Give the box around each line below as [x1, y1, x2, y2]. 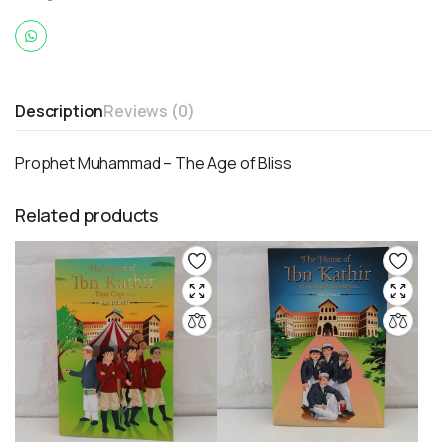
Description [15, 99, 104, 122]
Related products [15, 202, 159, 227]
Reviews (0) [103, 99, 195, 122]
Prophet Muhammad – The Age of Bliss [15, 151, 292, 174]
